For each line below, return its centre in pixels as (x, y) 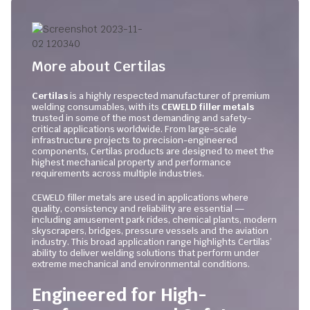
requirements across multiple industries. (118, 173)
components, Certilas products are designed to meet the (153, 151)
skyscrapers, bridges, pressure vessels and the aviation (150, 231)
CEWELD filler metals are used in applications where (140, 198)
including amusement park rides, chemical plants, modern (154, 220)
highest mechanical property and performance (131, 162)
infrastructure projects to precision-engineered (135, 140)
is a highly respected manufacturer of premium (169, 95)
